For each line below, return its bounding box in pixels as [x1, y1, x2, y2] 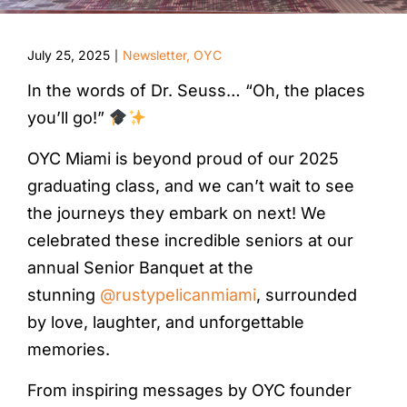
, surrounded [256, 285, 357, 305]
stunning [27, 285, 100, 305]
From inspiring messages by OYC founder [27, 381, 352, 401]
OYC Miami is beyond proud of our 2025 [27, 149, 339, 169]
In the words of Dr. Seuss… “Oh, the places [27, 81, 365, 101]
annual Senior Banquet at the [27, 258, 253, 278]
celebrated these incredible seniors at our [27, 231, 353, 251]
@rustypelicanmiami [100, 285, 256, 305]
